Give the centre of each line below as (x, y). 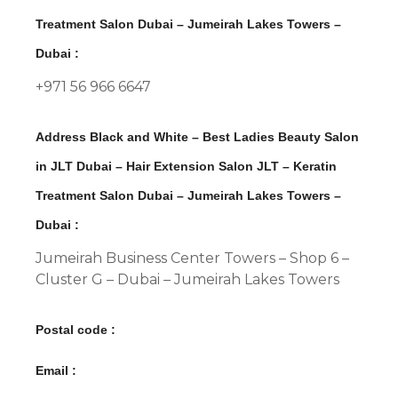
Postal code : (76, 329)
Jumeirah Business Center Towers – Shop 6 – (192, 258)
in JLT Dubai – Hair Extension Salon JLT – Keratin (186, 166)
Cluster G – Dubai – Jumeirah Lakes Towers (187, 279)
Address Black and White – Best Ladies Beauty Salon (197, 136)
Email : (56, 370)
